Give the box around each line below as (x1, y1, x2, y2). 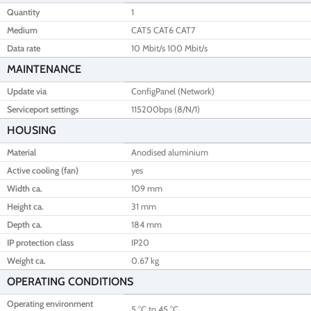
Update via (7, 86, 47, 97)
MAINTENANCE (7, 62, 81, 76)
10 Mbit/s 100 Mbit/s (131, 43, 208, 54)
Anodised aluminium (131, 147, 208, 158)
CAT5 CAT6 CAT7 (131, 25, 195, 36)
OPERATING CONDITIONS (7, 275, 133, 289)
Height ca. (7, 201, 44, 212)
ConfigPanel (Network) (131, 86, 215, 97)
